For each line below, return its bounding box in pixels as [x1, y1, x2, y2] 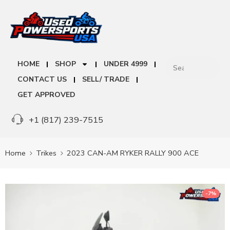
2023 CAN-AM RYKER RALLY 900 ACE [67, 147, 199, 158]
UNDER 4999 [104, 59, 147, 69]
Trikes [36, 147, 56, 158]
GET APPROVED [17, 90, 75, 100]
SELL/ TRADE [82, 74, 129, 85]
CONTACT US [17, 74, 67, 85]
